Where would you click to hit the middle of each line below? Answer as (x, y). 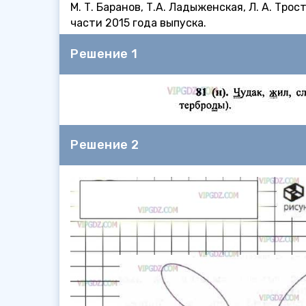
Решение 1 (104, 54)
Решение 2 (105, 145)
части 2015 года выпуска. (138, 23)
